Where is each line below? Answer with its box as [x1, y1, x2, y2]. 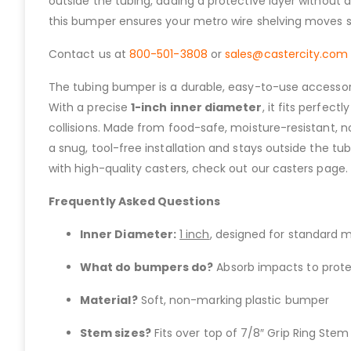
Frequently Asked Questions [49, 194, 220, 210]
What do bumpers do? [80, 259, 214, 276]
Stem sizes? [80, 325, 151, 342]
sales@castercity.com [225, 46, 349, 63]
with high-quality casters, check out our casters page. [49, 161, 348, 177]
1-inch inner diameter [131, 100, 262, 116]
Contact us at [49, 46, 129, 63]
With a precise [49, 100, 132, 116]
